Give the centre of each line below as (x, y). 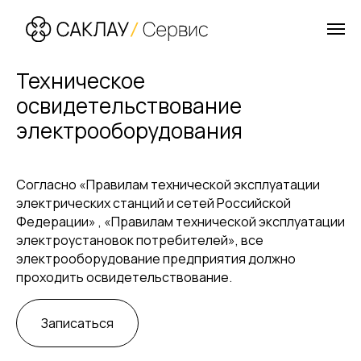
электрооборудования (129, 131)
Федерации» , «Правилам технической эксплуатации (180, 222)
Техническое (81, 81)
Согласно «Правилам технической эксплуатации (168, 185)
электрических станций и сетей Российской (154, 203)
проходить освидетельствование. (124, 277)
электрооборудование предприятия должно (156, 259)
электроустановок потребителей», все (140, 240)
